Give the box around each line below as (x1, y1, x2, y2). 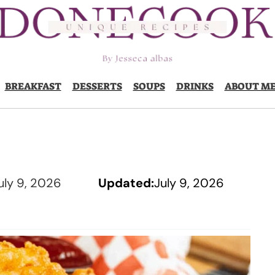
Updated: (98, 175, 154, 191)
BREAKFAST (4, 80, 61, 93)
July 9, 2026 (153, 175, 224, 191)
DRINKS (176, 80, 214, 93)
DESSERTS (72, 80, 122, 93)
